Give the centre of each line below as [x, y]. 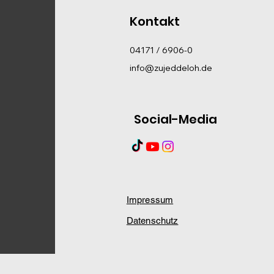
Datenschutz [152, 220]
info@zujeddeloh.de [171, 68]
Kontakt [154, 21]
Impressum [150, 199]
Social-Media [175, 119]
